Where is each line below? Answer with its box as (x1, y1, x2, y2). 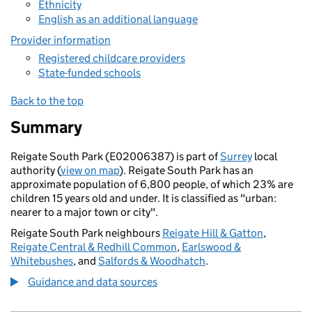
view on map (61, 164, 119, 177)
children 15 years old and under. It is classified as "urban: (10, 192, 276, 205)
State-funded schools (38, 66, 141, 79)
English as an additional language (38, 13, 198, 26)
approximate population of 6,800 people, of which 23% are (10, 178, 293, 191)
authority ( (10, 164, 61, 177)
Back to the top (10, 94, 84, 107)
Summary (10, 117, 82, 137)
